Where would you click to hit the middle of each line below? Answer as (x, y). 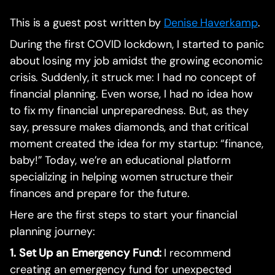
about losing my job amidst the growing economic (136, 61)
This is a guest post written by (87, 23)
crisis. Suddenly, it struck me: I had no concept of (133, 78)
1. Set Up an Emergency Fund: (86, 253)
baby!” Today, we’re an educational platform (121, 161)
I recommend (196, 253)
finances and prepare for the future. (101, 194)
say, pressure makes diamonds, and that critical (129, 127)
